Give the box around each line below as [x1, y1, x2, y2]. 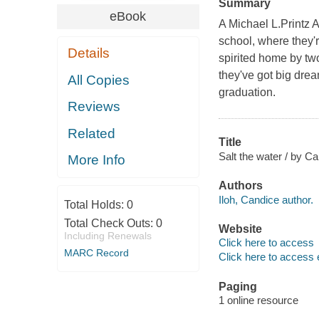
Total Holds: [63, 198, 127, 211]
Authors [218, 179, 263, 192]
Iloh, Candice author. [218, 193, 313, 206]
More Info [68, 152, 126, 168]
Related [68, 125, 116, 141]
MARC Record [63, 246, 129, 258]
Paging [218, 280, 257, 293]
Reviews [68, 99, 121, 115]
